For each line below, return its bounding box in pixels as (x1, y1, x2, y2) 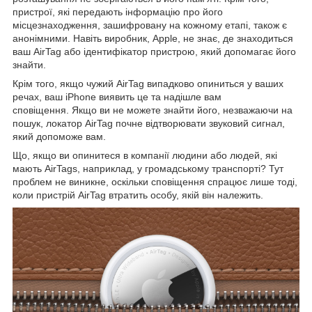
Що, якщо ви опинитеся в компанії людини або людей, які (13, 149, 277, 161)
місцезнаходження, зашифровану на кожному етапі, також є (13, 19, 287, 31)
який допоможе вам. (13, 130, 106, 142)
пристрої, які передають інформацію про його (13, 6, 223, 17)
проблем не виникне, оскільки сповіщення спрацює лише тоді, (13, 175, 297, 187)
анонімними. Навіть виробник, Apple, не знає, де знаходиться (13, 32, 293, 44)
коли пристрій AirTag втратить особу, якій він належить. (13, 189, 263, 201)
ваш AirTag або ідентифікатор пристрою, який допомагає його (13, 45, 296, 57)
